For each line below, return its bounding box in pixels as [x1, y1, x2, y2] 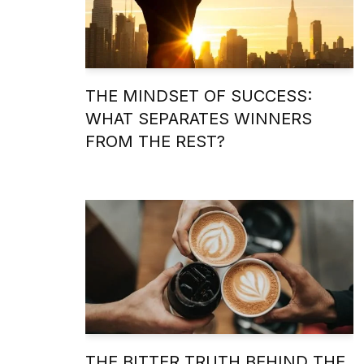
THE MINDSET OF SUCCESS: [85, 85, 312, 106]
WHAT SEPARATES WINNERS [85, 108, 312, 128]
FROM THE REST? [85, 131, 225, 151]
